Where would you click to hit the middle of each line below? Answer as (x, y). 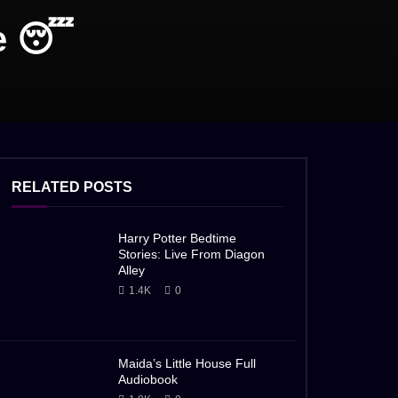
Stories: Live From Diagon (191, 255)
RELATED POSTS (72, 187)
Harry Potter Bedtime (177, 239)
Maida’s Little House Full (187, 364)
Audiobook (148, 380)
